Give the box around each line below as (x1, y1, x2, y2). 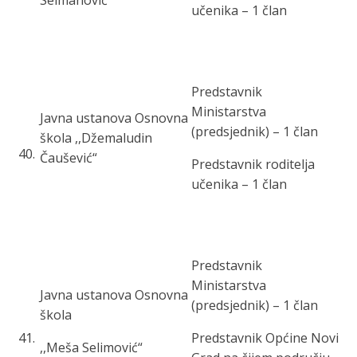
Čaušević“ (40, 149, 97, 167)
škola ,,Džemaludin (40, 129, 152, 147)
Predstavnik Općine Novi (191, 329, 339, 347)
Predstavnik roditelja (191, 155, 315, 173)
